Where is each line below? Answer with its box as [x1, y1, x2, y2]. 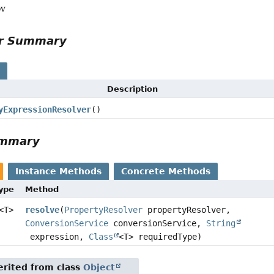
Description [107, 84, 158, 94]
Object [83, 262, 116, 272]
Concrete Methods [121, 166, 211, 176]
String [206, 218, 235, 228]
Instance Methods [15, 166, 102, 176]
